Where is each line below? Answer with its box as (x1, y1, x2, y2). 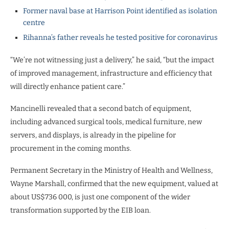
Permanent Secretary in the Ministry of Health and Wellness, (10, 166, 213, 175)
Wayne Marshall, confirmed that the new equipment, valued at (10, 179, 218, 188)
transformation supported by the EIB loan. (10, 205, 151, 215)
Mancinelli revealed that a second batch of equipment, (10, 104, 191, 113)
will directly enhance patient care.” (10, 82, 125, 91)
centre (23, 18, 45, 27)
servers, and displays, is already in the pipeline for (10, 130, 176, 140)
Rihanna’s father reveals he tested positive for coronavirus (23, 33, 218, 42)
